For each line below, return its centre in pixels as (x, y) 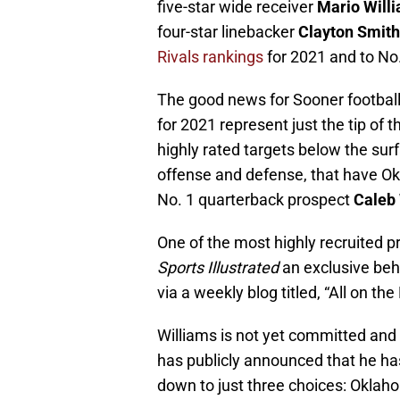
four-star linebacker (228, 31)
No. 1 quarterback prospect (255, 199)
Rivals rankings (210, 56)
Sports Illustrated (218, 267)
